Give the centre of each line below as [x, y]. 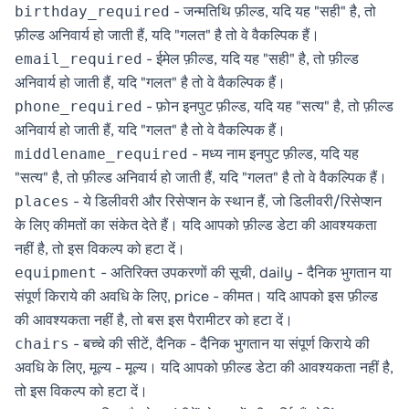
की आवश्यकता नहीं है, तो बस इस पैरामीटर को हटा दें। [154, 320]
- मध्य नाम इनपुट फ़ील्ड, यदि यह [273, 154]
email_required [79, 59]
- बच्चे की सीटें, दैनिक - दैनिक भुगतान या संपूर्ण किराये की [220, 344]
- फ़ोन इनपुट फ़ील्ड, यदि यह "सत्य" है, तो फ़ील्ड [268, 106]
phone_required [79, 106]
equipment [56, 273]
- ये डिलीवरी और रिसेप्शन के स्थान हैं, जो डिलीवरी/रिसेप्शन [225, 201]
